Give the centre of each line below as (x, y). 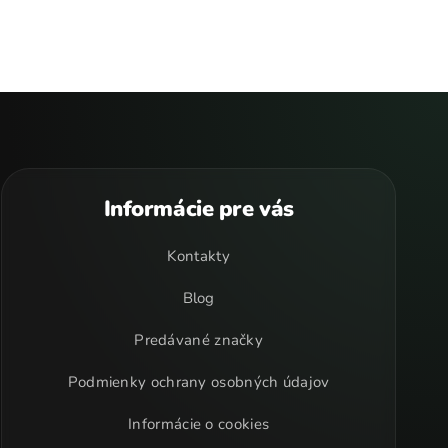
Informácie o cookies (199, 424)
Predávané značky (199, 340)
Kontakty (198, 256)
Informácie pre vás (198, 209)
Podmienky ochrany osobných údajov (198, 382)
